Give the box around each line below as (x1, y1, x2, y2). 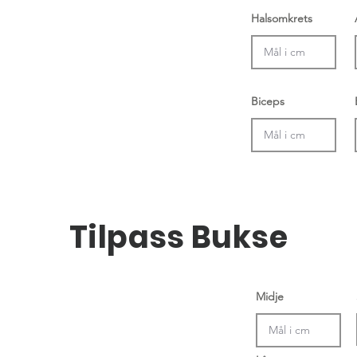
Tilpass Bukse (69, 216, 288, 259)
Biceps (251, 94, 284, 109)
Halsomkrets (251, 11, 312, 26)
